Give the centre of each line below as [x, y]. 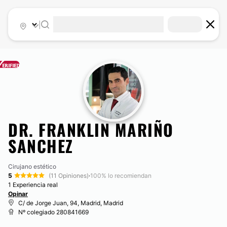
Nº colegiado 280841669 [53, 212]
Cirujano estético [32, 166]
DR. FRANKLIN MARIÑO [91, 129]
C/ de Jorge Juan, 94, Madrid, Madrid [71, 203]
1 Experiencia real [33, 185]
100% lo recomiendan [121, 176]
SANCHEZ [41, 146]
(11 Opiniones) [69, 176]
